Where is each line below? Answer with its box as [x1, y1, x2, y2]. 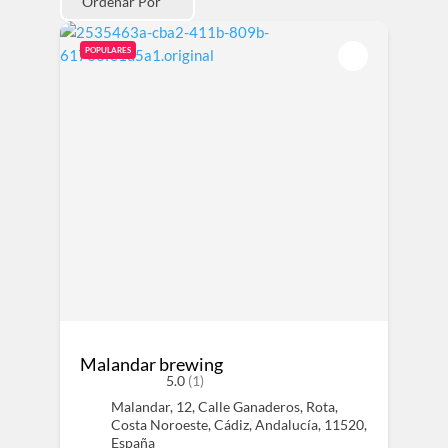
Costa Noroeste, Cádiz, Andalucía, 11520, [110, 416, 367, 433]
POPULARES [84, 45, 131, 55]
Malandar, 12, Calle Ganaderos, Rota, [110, 398, 338, 415]
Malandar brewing [79, 353, 223, 375]
